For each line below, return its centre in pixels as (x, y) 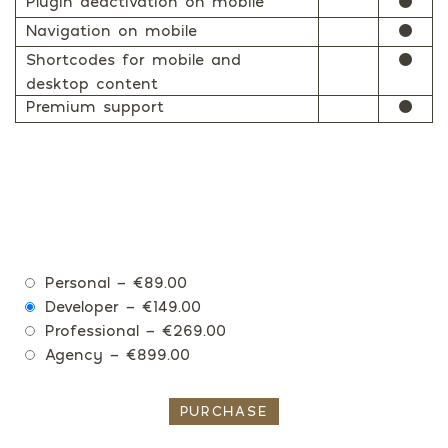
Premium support (95, 106)
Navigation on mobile (111, 30)
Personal (77, 282)
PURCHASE (224, 411)
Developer (82, 306)
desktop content (92, 83)
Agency (74, 354)
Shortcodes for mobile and (133, 59)
